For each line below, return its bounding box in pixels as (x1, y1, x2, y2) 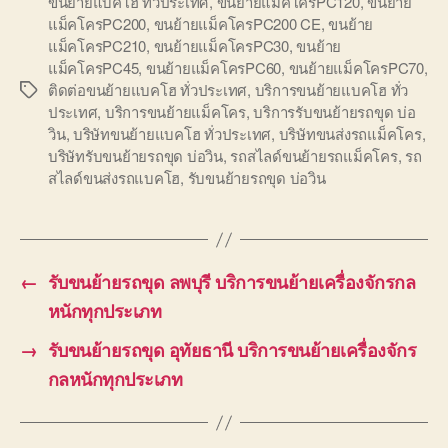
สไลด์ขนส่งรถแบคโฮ (48, 167, 181, 189)
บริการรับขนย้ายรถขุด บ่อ (253, 101, 416, 123)
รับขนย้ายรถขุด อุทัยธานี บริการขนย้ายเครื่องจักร (47, 337, 417, 364)
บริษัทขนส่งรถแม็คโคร (278, 123, 422, 145)
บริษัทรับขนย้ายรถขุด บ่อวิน (48, 145, 223, 167)
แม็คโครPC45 (48, 57, 139, 79)
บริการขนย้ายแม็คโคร (104, 101, 246, 123)
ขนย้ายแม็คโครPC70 (288, 57, 424, 79)
